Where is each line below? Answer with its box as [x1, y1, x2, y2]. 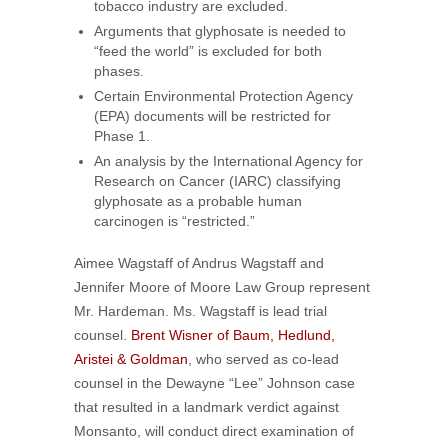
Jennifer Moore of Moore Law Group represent [74, 279, 370, 295]
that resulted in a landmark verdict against [74, 399, 339, 415]
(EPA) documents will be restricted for [94, 108, 331, 124]
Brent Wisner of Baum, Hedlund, [127, 327, 335, 343]
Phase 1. [94, 128, 150, 144]
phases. [94, 63, 144, 79]
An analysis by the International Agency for [94, 153, 363, 169]
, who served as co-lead [188, 351, 339, 367]
